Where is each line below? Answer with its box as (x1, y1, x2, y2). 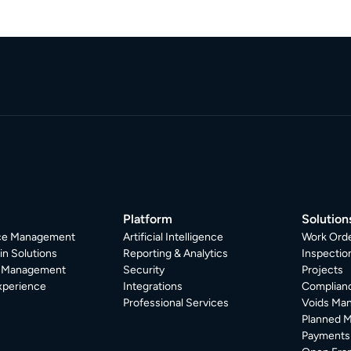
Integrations (122, 280, 183, 293)
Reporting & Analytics (122, 247, 228, 260)
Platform (122, 212, 172, 226)
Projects (301, 263, 343, 277)
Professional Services (122, 296, 229, 309)
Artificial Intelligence (122, 230, 223, 244)
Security (122, 263, 165, 277)
